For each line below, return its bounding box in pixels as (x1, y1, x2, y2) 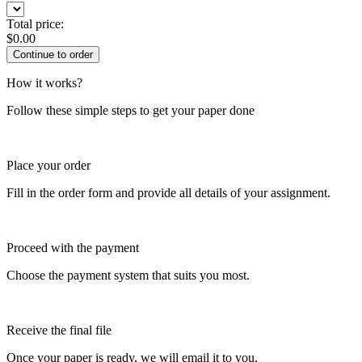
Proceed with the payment (6, 240, 139, 255)
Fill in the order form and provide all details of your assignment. (6, 185, 330, 200)
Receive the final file (6, 322, 112, 337)
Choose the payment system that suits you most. (6, 267, 250, 282)
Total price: (6, 16, 64, 31)
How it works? (6, 75, 82, 90)
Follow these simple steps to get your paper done (6, 103, 255, 117)
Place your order (6, 158, 90, 172)
